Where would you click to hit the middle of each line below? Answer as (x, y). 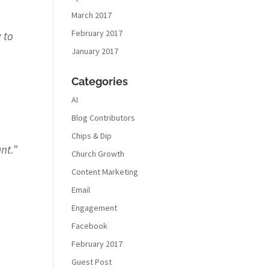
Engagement (95, 208)
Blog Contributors (104, 118)
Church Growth (98, 154)
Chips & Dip (92, 136)
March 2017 (92, 15)
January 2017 (95, 51)
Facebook (90, 226)
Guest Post (92, 262)
